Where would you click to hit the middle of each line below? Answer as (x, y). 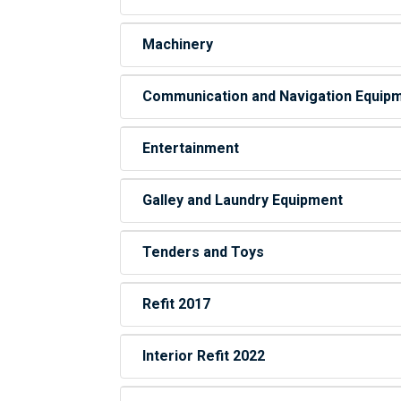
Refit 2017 (177, 304)
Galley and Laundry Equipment (243, 200)
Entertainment (191, 148)
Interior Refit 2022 (204, 356)
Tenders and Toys (204, 252)
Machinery (178, 44)
